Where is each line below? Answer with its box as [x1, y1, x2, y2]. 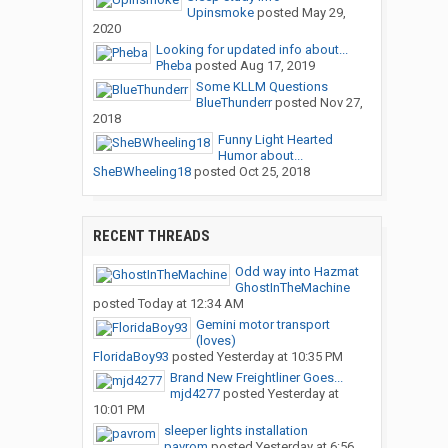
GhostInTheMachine [234, 280, 350, 296]
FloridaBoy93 [92, 349, 169, 365]
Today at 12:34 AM [137, 296, 244, 312]
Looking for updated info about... [155, 42, 348, 58]
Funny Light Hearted [217, 132, 333, 148]
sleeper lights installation [163, 423, 308, 439]
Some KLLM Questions [195, 79, 328, 95]
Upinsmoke [186, 5, 254, 21]
